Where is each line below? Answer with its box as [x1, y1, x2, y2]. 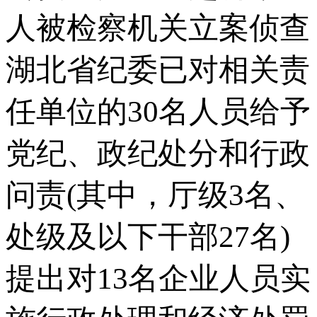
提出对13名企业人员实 [6, 261, 311, 295]
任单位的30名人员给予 [6, 94, 311, 128]
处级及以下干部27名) [6, 219, 290, 253]
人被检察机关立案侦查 [6, 11, 310, 45]
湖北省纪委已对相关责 [6, 52, 310, 86]
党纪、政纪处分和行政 [6, 136, 310, 170]
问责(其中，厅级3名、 [6, 178, 305, 212]
